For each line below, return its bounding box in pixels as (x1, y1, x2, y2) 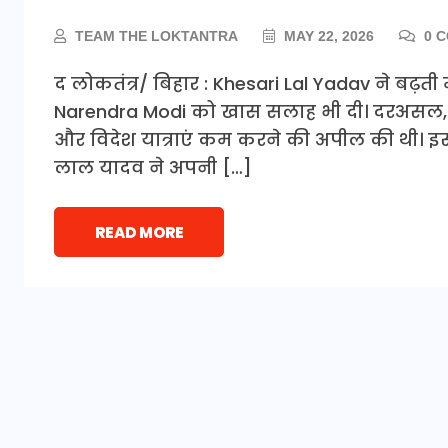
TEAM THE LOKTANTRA (75, 27, 238, 44)
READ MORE (94, 221, 184, 243)
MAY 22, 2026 (280, 27, 374, 44)
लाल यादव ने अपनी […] (54, 154, 252, 180)
